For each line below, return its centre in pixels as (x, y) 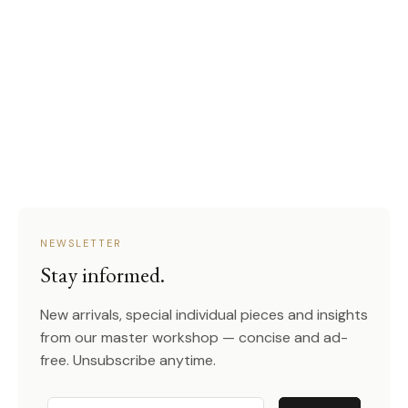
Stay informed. (102, 275)
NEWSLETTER (81, 244)
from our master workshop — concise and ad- (194, 338)
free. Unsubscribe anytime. (128, 361)
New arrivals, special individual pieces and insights (204, 315)
